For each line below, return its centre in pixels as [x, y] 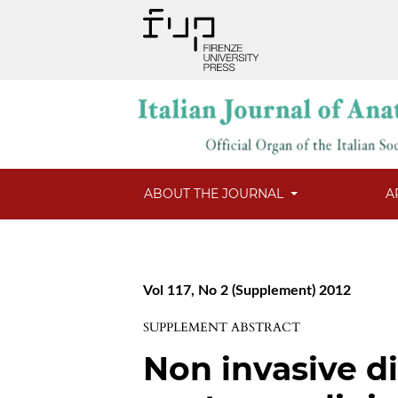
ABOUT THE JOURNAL [216, 194]
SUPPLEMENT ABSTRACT [222, 328]
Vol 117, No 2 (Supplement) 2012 [247, 291]
